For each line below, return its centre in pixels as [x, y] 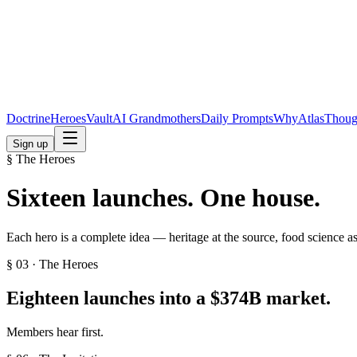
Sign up [30, 144]
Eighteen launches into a [106, 298]
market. [298, 298]
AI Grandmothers [157, 118]
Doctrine [28, 118]
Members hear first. [55, 331]
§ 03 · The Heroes [52, 264]
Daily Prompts [237, 118]
